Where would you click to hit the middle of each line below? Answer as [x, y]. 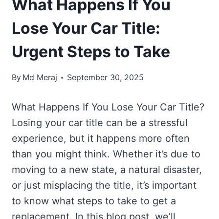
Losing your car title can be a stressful [100, 123]
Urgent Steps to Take [91, 52]
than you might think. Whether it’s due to [106, 154]
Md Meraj [40, 77]
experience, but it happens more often [101, 139]
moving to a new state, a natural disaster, [107, 170]
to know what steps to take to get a [94, 201]
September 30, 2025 [106, 77]
